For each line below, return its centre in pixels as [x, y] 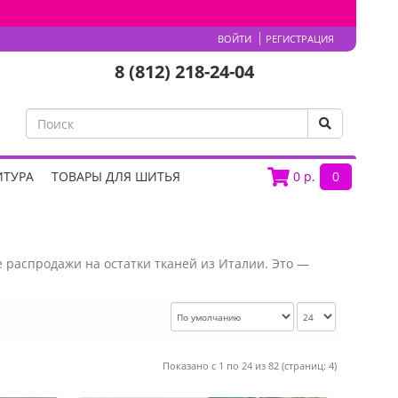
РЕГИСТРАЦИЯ [300, 39]
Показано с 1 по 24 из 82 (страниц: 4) [250, 366]
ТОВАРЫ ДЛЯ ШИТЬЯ [116, 176]
